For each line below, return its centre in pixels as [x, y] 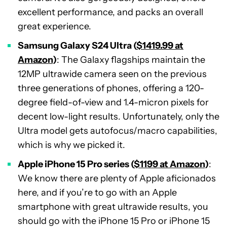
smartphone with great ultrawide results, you [113, 206]
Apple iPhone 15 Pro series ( [76, 164]
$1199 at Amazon [169, 164]
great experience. [54, 26]
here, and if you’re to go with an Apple [97, 192]
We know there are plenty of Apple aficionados [117, 178]
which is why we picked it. [71, 145]
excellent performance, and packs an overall [110, 12]
